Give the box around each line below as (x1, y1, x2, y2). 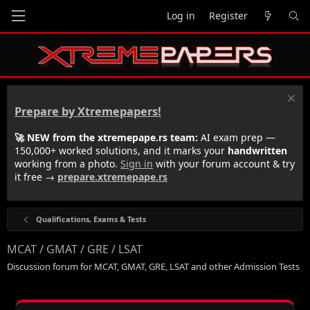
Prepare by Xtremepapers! (15, 104, 161, 120)
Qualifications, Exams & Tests (35, 213, 146, 224)
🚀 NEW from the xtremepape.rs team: (15, 130, 198, 144)
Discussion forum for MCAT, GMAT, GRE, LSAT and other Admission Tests (7, 259, 300, 273)
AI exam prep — (198, 130, 275, 144)
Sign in (120, 156, 153, 170)
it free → (15, 170, 57, 183)
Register (209, 9, 248, 22)
